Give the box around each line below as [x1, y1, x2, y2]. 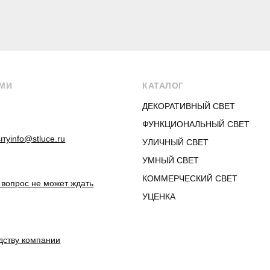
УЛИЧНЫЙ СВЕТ [142, 137, 209, 147]
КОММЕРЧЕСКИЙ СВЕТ [142, 174, 238, 183]
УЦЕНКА [142, 192, 176, 201]
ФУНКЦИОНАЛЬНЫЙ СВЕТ [142, 119, 250, 129]
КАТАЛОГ [142, 81, 184, 90]
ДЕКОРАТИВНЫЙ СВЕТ [142, 101, 236, 111]
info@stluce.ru [10, 134, 66, 143]
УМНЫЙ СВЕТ [142, 155, 199, 165]
